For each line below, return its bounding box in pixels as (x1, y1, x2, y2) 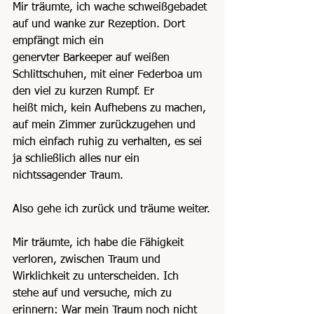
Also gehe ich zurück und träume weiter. (13, 203, 210, 215)
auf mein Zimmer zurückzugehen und (13, 119, 199, 131)
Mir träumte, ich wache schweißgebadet (13, 1, 210, 13)
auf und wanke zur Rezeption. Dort (13, 18, 189, 30)
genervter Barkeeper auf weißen (13, 52, 173, 64)
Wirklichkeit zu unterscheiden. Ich (13, 271, 179, 282)
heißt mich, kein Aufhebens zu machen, (13, 102, 210, 114)
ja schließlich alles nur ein (13, 153, 143, 165)
